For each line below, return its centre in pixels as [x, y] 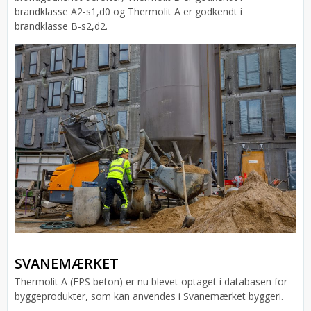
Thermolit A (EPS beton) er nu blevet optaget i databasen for [151, 281]
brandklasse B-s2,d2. [61, 26]
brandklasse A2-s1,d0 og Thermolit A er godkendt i [128, 12]
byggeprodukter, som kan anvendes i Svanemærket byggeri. [149, 296]
